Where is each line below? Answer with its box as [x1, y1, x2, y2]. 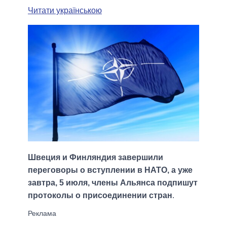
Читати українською [28, 6, 102, 15]
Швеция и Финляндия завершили [28, 153, 163, 162]
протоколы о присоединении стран [28, 191, 172, 200]
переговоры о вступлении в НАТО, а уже [28, 166, 193, 175]
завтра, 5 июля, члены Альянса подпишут [28, 178, 198, 187]
